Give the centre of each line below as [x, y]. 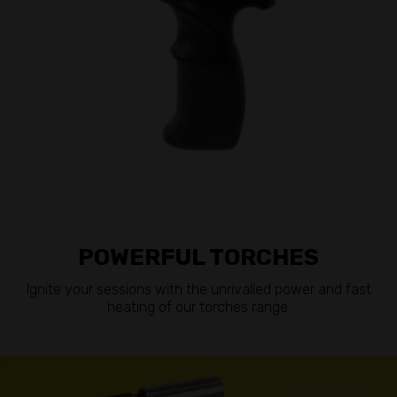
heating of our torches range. [198, 307]
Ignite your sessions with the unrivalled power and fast [198, 290]
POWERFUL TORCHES [198, 258]
